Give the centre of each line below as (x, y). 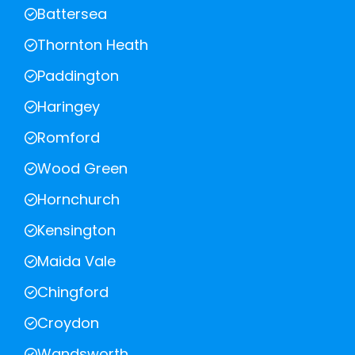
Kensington (76, 231)
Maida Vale (76, 261)
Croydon (68, 323)
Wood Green (82, 169)
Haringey (69, 107)
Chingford (73, 292)
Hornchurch (78, 200)
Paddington (78, 76)
